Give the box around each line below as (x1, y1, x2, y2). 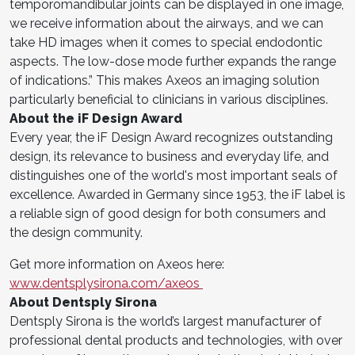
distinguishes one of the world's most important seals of (10, 167, 338, 183)
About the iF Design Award (10, 110, 182, 126)
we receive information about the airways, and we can (10, 15, 323, 31)
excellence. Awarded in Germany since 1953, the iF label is (10, 186, 345, 202)
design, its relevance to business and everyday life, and (10, 148, 329, 164)
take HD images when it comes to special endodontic (10, 34, 323, 50)
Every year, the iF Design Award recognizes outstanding (10, 129, 333, 145)
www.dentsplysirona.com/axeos (10, 275, 203, 291)
